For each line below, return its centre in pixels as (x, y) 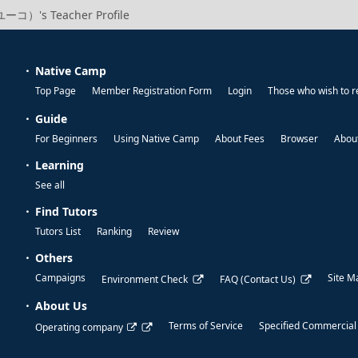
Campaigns (60, 278)
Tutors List (58, 232)
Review (163, 232)
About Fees (240, 139)
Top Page (56, 91)
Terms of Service (206, 326)
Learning (60, 165)
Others (54, 258)
